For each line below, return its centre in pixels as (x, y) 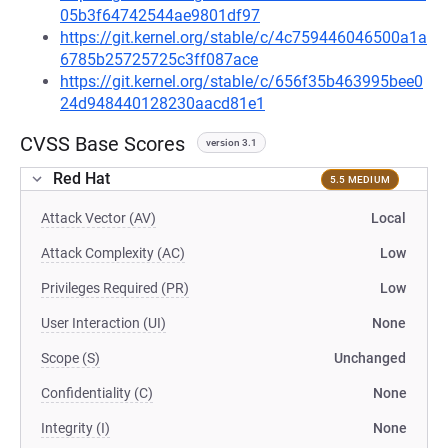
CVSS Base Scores (102, 144)
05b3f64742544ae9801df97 (160, 15)
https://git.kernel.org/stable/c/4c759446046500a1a (243, 37)
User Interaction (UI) (103, 323)
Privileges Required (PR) (115, 288)
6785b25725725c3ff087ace (159, 59)
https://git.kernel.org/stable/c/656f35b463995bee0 (241, 81)
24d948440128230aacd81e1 (162, 103)
